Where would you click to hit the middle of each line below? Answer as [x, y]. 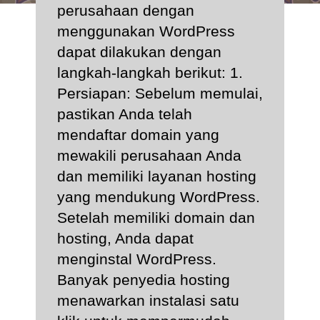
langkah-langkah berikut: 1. [150, 72]
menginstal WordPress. [137, 259]
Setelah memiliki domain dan [156, 217]
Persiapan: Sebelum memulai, [160, 93]
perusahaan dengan [126, 10]
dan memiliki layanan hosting [157, 176]
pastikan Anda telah [125, 114]
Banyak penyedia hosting [144, 279]
